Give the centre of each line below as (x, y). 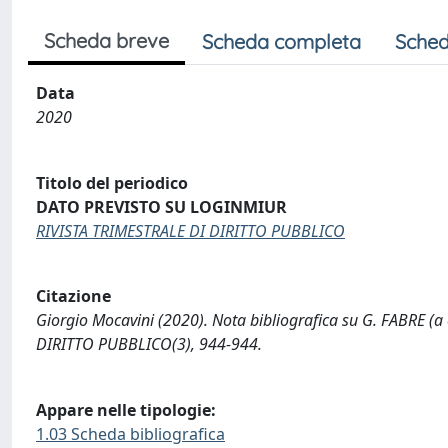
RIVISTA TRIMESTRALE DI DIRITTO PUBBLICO (190, 230)
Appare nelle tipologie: (126, 409)
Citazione (73, 296)
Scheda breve (106, 40)
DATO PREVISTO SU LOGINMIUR (161, 206)
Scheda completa (281, 41)
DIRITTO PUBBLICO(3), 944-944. (149, 344)
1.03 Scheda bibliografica (130, 433)
